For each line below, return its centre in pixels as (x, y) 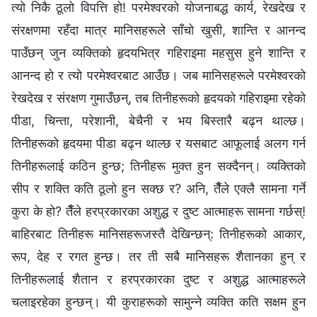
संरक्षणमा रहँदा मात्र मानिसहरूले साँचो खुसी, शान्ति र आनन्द (158, 30)
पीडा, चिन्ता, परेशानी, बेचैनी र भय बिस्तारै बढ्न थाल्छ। (158, 120)
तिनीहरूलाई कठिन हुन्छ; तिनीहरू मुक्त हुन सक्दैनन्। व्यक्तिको (158, 166)
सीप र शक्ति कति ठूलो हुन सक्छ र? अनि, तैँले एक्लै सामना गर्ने (158, 188)
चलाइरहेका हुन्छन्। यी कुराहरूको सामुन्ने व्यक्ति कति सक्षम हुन (158, 301)
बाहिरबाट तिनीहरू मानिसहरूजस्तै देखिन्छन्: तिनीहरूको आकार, (158, 234)
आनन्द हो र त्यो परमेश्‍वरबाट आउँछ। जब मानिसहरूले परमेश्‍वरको (158, 75)
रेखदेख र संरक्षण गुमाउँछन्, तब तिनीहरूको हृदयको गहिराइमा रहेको (158, 98)
